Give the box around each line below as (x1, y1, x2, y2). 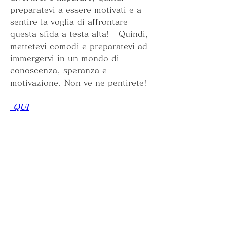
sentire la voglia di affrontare (10, 18, 128, 26)
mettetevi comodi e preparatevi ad (10, 42, 147, 51)
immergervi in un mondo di (10, 54, 119, 63)
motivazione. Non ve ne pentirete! (10, 79, 147, 87)
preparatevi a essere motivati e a (10, 6, 141, 14)
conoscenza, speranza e (10, 66, 107, 75)
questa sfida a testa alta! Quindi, (10, 30, 148, 39)
